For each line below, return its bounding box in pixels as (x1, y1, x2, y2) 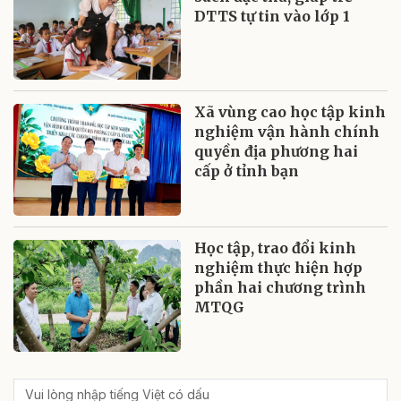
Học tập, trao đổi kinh (194, 239, 357, 258)
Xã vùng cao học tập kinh (194, 103, 387, 122)
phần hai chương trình (194, 278, 367, 297)
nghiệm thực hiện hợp (194, 259, 363, 277)
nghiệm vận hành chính (194, 123, 380, 141)
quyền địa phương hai (194, 142, 359, 161)
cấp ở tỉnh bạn (194, 162, 300, 181)
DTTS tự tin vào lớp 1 (194, 6, 351, 25)
